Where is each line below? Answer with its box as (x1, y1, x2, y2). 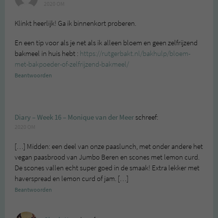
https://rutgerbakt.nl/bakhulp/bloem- (80, 48, 190, 58)
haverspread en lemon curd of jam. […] (15, 173, 128, 183)
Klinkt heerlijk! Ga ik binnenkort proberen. (15, 18, 136, 28)
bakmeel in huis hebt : (15, 48, 80, 58)
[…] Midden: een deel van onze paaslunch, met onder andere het (15, 141, 203, 151)
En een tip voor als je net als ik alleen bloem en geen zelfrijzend (15, 37, 198, 48)
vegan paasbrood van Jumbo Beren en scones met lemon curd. (15, 152, 200, 162)
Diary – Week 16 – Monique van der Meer (15, 112, 134, 122)
